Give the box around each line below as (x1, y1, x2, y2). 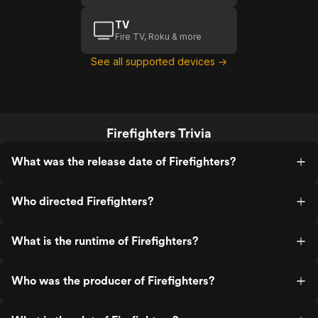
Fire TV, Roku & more (115, 31, 202, 42)
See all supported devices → (91, 55, 227, 67)
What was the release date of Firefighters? (11, 155, 236, 168)
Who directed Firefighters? (11, 194, 153, 208)
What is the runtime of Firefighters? (11, 234, 198, 248)
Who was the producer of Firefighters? (11, 274, 214, 287)
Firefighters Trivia (106, 126, 212, 141)
